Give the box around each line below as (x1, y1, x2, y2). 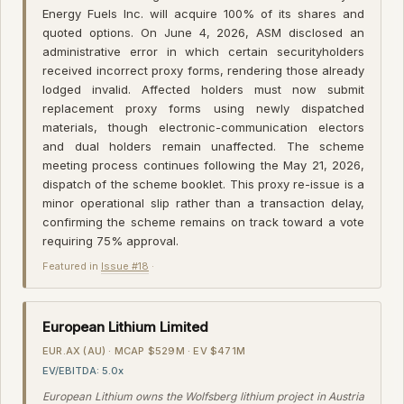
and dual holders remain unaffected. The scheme (42, 138, 364, 153)
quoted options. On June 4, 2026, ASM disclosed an (42, 24, 364, 40)
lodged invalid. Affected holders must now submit (42, 81, 364, 96)
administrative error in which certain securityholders (42, 43, 364, 59)
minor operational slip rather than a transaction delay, (42, 195, 364, 210)
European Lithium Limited (42, 317, 208, 335)
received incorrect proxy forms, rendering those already (42, 62, 364, 78)
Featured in (42, 259, 101, 272)
